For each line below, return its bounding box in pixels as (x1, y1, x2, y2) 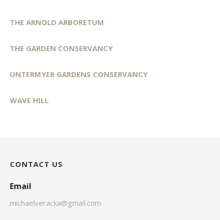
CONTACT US (10, 159, 63, 169)
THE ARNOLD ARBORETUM (10, 17, 104, 27)
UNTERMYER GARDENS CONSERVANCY (10, 69, 148, 79)
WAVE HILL (10, 95, 49, 105)
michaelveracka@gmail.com (10, 197, 101, 208)
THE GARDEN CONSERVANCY (10, 43, 113, 53)
